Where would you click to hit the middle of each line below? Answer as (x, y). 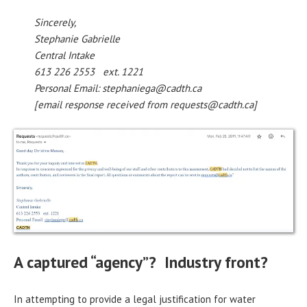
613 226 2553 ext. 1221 (89, 72)
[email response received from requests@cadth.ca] (146, 105)
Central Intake (64, 56)
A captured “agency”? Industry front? (141, 261)
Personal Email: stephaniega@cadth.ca (118, 88)
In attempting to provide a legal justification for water (135, 299)
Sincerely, (55, 23)
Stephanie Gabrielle (77, 39)
